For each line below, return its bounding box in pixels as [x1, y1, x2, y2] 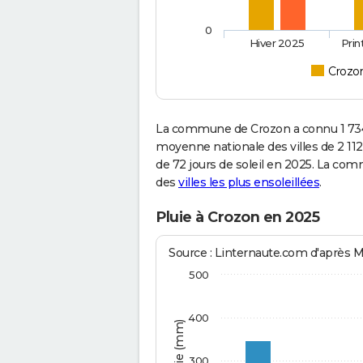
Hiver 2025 [249, 36, 305, 50]
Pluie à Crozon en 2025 [156, 208, 319, 227]
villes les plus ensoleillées [178, 175, 319, 190]
